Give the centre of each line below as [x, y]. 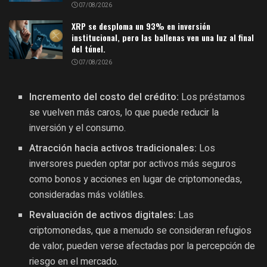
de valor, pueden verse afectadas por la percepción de [142, 246]
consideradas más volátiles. [87, 195]
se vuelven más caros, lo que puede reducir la [124, 113]
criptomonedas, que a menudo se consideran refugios [141, 231]
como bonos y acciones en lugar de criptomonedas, [136, 180]
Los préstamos [212, 97]
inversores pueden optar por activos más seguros [133, 164]
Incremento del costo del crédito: [104, 97]
